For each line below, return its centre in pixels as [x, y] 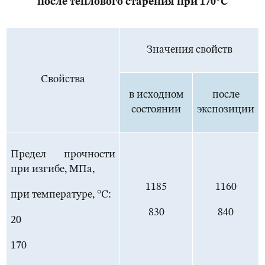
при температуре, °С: [61, 195]
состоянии [156, 110]
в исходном [156, 95]
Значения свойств [189, 50]
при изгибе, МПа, [53, 169]
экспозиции [226, 110]
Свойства [63, 80]
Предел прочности [63, 155]
